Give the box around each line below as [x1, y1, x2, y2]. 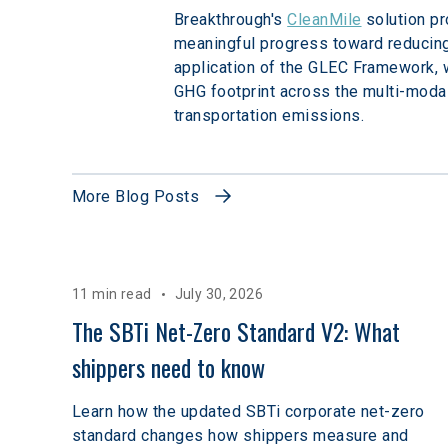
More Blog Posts [72, 186, 200, 206]
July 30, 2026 [174, 285, 264, 302]
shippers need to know [72, 348, 265, 385]
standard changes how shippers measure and [72, 425, 409, 445]
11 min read [72, 285, 152, 302]
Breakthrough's [174, 9, 288, 29]
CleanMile [287, 9, 362, 29]
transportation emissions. [174, 105, 369, 125]
